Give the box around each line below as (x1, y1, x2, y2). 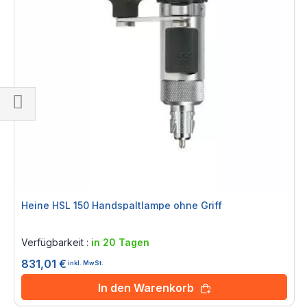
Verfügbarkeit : (21, 236, 91, 248)
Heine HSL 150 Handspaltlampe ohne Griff (21, 199, 222, 211)
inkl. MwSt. (68, 258, 103, 267)
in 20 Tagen (91, 236, 149, 248)
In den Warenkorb (98, 281, 194, 295)
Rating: (24, 219, 54, 230)
